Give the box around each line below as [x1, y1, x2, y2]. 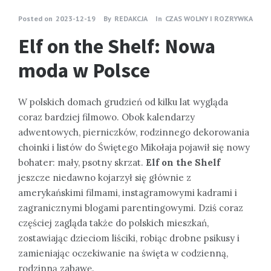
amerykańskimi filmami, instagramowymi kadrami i [18, 186, 237, 198]
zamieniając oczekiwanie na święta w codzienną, [18, 247, 228, 259]
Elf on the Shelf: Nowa [18, 33, 215, 59]
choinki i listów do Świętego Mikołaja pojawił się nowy [18, 141, 250, 153]
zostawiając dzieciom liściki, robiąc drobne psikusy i [18, 232, 240, 244]
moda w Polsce [18, 57, 150, 83]
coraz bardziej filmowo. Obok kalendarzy [18, 111, 195, 123]
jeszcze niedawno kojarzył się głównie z [18, 171, 191, 183]
